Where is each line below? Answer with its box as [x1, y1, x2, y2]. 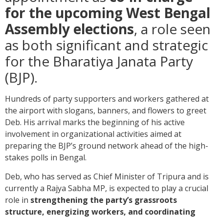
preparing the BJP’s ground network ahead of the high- [5, 140, 208, 152]
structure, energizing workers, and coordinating [5, 206, 196, 218]
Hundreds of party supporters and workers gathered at [5, 93, 209, 105]
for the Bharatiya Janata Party [5, 52, 193, 71]
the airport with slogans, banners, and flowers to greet [5, 105, 206, 116]
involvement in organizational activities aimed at [5, 129, 181, 140]
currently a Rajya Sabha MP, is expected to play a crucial [5, 183, 208, 194]
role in [5, 195, 30, 206]
